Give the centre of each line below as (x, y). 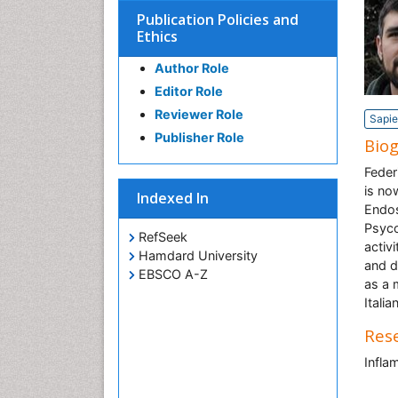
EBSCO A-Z (171, 274)
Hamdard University (196, 255)
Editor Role (189, 91)
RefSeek (161, 237)
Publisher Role (199, 137)
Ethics (157, 36)
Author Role (192, 68)
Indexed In (173, 198)
